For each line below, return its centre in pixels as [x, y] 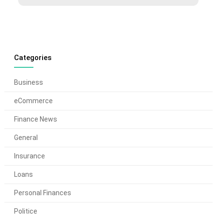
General [26, 138]
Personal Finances [42, 193]
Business [28, 83]
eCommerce [33, 101]
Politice [25, 211]
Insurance [29, 156]
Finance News [35, 119]
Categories [32, 58]
